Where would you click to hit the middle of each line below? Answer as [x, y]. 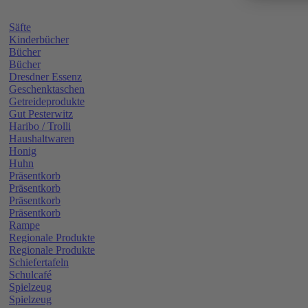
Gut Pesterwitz [41, 113]
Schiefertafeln [39, 262]
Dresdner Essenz [45, 76]
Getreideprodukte [47, 101]
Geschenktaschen [47, 89]
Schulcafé [30, 274]
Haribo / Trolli [40, 126]
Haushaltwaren [42, 138]
